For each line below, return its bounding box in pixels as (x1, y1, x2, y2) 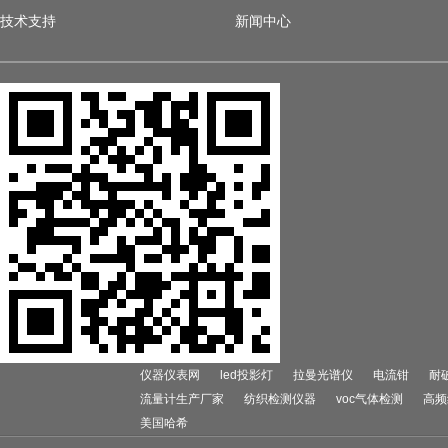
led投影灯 (220, 368, 273, 382)
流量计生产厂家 (140, 392, 224, 406)
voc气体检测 (336, 392, 403, 406)
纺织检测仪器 (244, 392, 316, 406)
